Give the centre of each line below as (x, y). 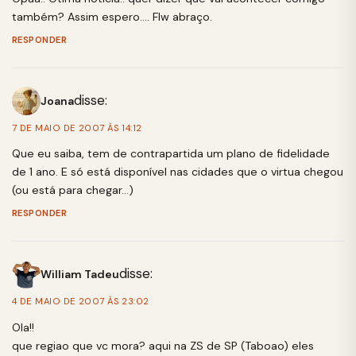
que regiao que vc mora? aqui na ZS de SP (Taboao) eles (163, 345)
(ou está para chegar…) (73, 190)
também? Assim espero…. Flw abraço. (112, 17)
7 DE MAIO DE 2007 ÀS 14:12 (77, 128)
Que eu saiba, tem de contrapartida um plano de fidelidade (171, 154)
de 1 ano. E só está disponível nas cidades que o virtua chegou (178, 172)
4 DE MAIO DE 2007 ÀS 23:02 (81, 302)
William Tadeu (80, 274)
